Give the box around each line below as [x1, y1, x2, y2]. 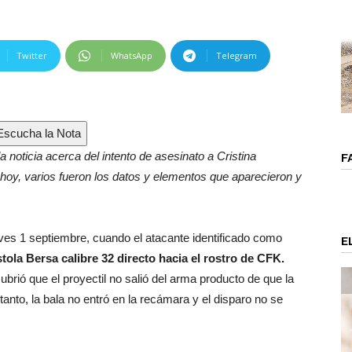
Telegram [216, 49, 257, 61]
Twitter [16, 49, 47, 61]
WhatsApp [111, 49, 152, 61]
